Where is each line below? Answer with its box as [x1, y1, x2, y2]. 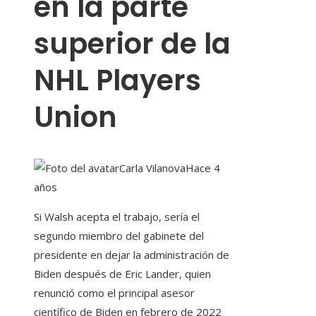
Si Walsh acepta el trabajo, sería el [34, 209, 200, 224]
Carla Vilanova [119, 161, 186, 176]
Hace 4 [186, 161, 220, 176]
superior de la [34, 24, 231, 64]
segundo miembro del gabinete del [34, 229, 204, 243]
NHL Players [34, 61, 201, 101]
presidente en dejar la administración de [34, 248, 229, 262]
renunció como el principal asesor [34, 286, 195, 300]
